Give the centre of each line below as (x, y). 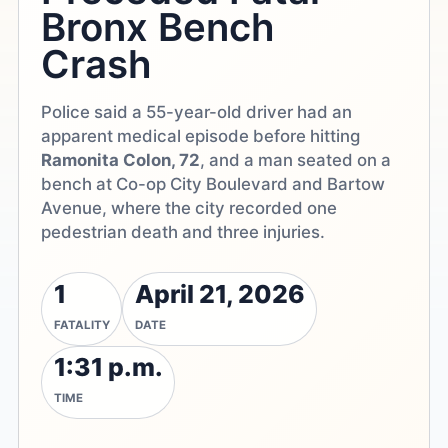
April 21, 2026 (219, 294)
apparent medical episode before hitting (201, 135)
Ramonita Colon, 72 (121, 159)
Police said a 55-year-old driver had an (197, 111)
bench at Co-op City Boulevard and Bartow (213, 183)
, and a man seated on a (296, 159)
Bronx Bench (158, 26)
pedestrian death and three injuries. (183, 231)
